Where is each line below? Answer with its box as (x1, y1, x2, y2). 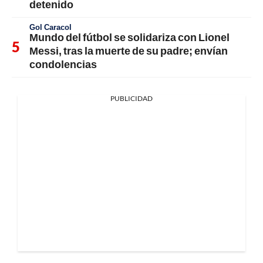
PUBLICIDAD (110, 93, 153, 103)
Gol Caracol (29, 22, 72, 32)
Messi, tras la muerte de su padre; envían (29, 43, 228, 57)
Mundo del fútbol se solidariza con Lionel (29, 30, 230, 43)
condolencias (29, 57, 97, 70)
